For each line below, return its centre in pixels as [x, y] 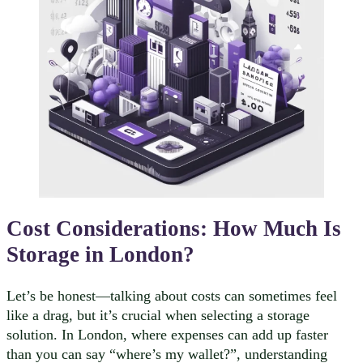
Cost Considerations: [110, 229]
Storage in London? [100, 255]
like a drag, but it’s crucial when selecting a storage [158, 315]
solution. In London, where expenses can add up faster [167, 334]
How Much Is [277, 229]
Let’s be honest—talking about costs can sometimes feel [172, 295]
